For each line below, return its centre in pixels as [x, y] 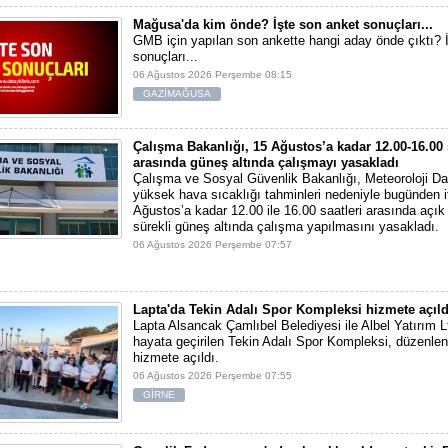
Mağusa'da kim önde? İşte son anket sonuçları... [283, 24]
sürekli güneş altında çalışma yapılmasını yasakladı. [286, 226]
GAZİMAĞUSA [177, 93]
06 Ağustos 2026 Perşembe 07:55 [212, 375]
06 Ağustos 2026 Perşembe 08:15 [212, 74]
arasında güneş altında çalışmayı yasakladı [266, 162]
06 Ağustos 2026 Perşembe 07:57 [212, 244]
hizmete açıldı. [176, 357]
